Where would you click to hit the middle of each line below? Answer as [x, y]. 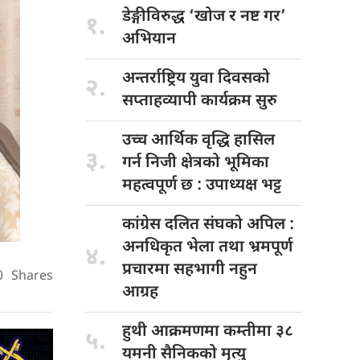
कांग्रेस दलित [163, 225]
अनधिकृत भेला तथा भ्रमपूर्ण [207, 247]
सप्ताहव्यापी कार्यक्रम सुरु [200, 101]
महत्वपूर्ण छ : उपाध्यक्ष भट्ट [202, 185]
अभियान [149, 39]
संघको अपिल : [249, 225]
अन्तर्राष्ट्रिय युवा [170, 78]
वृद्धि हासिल [238, 140]
